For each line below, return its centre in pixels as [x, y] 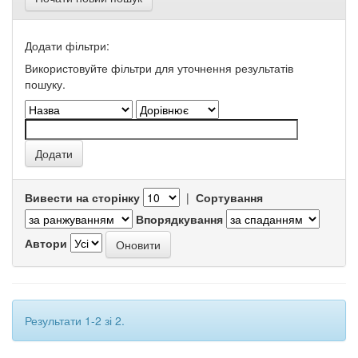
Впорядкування [179, 219]
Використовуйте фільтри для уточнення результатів [159, 68]
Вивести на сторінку [82, 197]
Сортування [229, 197]
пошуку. [45, 84]
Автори [46, 243]
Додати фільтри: [67, 46]
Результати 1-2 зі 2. [75, 320]
